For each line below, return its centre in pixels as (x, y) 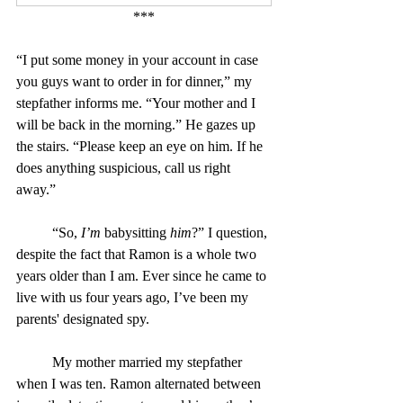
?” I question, (231, 232)
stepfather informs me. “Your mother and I (138, 103)
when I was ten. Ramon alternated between (140, 383)
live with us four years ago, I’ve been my (134, 297)
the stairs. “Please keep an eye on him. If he (141, 146)
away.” (36, 189)
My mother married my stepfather (34, 362)
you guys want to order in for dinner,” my (136, 81)
